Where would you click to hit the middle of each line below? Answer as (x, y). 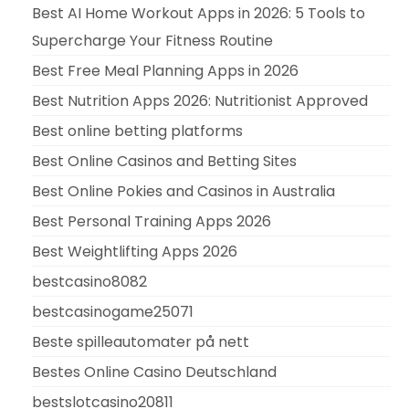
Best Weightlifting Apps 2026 (135, 251)
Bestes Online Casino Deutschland (154, 372)
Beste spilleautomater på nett (141, 341)
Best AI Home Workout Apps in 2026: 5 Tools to (199, 13)
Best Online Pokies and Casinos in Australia (184, 191)
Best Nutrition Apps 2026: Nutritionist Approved (200, 100)
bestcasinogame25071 (113, 311)
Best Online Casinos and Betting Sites (164, 161)
